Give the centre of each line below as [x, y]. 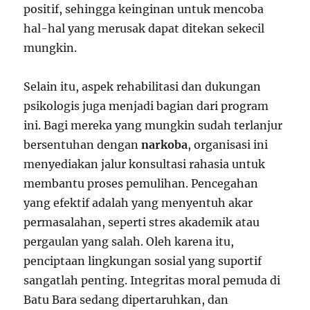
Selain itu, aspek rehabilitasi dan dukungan [143, 87]
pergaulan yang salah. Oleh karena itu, [129, 242]
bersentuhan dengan [83, 145]
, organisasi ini [228, 145]
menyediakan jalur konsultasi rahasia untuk [145, 164]
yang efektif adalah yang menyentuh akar [138, 203]
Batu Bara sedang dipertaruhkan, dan [126, 300]
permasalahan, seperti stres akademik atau [142, 222]
